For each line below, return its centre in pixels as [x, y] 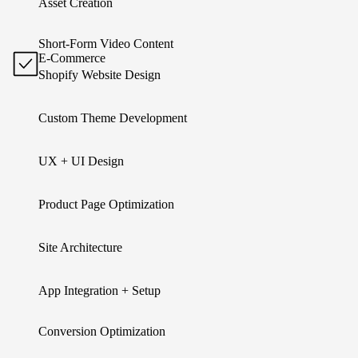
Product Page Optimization [110, 204]
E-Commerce [72, 58]
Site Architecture [84, 247]
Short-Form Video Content [106, 44]
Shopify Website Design [103, 75]
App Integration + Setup [103, 290]
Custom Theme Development [117, 118]
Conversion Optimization [102, 331]
